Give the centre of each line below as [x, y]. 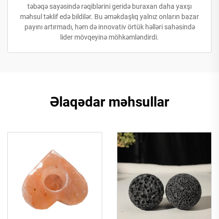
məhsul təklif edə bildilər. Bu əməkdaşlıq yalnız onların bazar [109, 16]
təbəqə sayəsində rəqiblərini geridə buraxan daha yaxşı [109, 6]
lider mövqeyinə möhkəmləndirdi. [109, 37]
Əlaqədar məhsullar [109, 102]
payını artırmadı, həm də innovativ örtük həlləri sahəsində [109, 27]
